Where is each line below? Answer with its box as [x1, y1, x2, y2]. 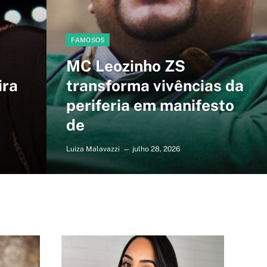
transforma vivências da [66, 76, 244, 95]
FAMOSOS [71, 36, 105, 44]
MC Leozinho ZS [66, 57, 186, 75]
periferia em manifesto [66, 96, 235, 114]
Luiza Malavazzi [66, 145, 120, 153]
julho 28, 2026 [132, 145, 181, 153]
